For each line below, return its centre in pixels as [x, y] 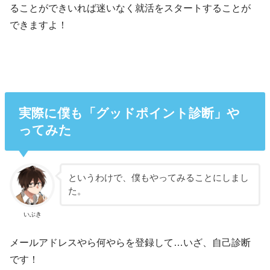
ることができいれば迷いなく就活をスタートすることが [130, 8]
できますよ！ [39, 25]
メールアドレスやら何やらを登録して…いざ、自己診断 [130, 242]
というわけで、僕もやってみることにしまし [158, 178]
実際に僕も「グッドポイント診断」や [129, 113]
